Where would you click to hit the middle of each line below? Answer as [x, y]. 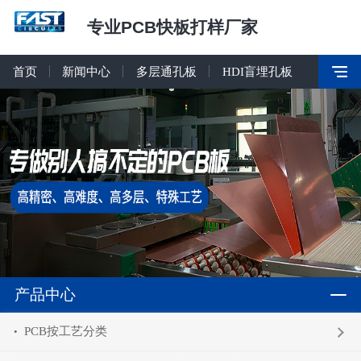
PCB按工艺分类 [66, 331]
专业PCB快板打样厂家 [172, 27]
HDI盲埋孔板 [257, 71]
